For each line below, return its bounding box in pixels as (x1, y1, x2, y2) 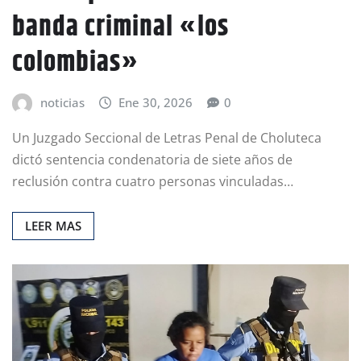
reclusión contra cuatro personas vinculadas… (12, 172, 293, 190)
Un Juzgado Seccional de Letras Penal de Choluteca (12, 128, 322, 147)
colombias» (12, 42, 139, 85)
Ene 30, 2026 (118, 94, 193, 111)
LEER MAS (25, 217, 81, 234)
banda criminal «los (12, 6, 229, 49)
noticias (39, 94, 85, 111)
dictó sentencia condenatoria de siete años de (12, 150, 293, 168)
